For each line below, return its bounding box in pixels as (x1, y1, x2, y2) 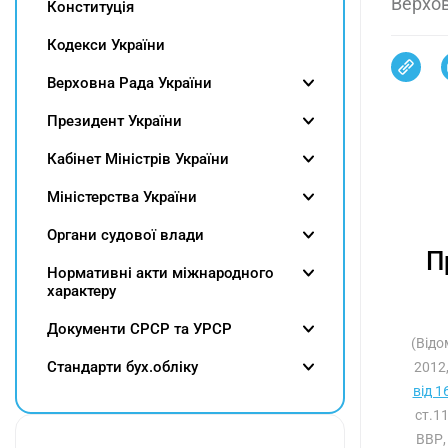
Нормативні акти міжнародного (47, 264, 274, 282)
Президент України (47, 112, 182, 130)
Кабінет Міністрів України (47, 150, 229, 168)
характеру (47, 282, 116, 300)
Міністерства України (47, 188, 197, 206)
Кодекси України (47, 36, 165, 54)
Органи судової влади (47, 226, 204, 244)
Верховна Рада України (47, 74, 212, 92)
